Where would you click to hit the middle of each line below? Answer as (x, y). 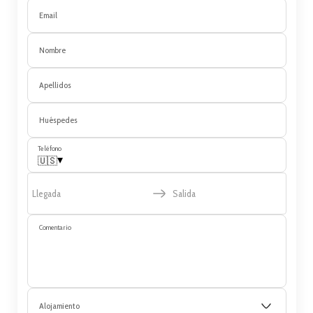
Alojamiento (59, 305)
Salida (184, 194)
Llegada (46, 194)
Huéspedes (58, 120)
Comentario (55, 228)
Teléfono (49, 149)
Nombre (52, 50)
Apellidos (55, 85)
